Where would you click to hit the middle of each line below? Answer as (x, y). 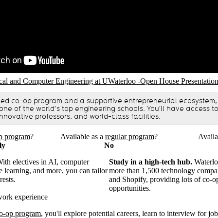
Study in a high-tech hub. (151, 162)
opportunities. (130, 188)
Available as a (83, 137)
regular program (130, 137)
